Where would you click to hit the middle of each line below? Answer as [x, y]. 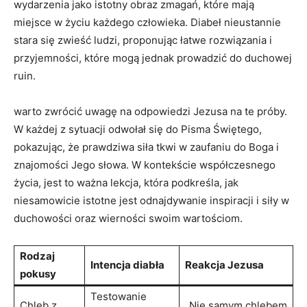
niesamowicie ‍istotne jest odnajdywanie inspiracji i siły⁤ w [151, 200]
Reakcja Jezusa [224, 265]
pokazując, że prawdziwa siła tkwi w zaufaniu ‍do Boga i [146, 147]
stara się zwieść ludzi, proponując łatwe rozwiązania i [143, 40]
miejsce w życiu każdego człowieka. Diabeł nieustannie [147, 22]
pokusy [38, 273]
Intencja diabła [127, 265]
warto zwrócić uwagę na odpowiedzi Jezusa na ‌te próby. [150, 111]
